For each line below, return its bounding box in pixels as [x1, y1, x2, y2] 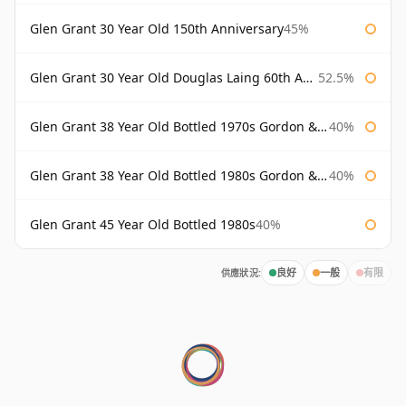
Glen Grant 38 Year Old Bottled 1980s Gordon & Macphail [30, 167, 317, 185]
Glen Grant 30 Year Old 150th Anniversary [30, 20, 284, 38]
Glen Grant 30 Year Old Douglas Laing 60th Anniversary [30, 69, 303, 87]
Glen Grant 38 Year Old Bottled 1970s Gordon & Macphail [30, 118, 317, 136]
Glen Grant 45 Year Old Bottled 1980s [30, 216, 256, 234]
